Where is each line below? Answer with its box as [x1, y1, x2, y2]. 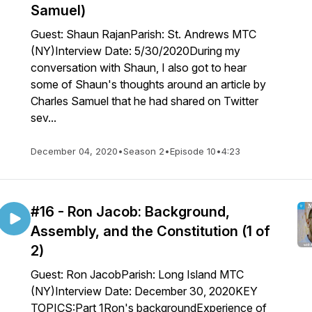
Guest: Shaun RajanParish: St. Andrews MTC [31, 27, 256, 41]
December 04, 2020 [31, 146, 118, 157]
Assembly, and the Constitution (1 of [31, 223, 270, 240]
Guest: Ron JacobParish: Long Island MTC [31, 267, 244, 281]
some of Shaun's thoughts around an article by [31, 77, 266, 91]
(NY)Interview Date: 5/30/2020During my [31, 44, 240, 58]
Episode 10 [170, 146, 216, 157]
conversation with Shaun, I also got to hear [31, 61, 247, 75]
